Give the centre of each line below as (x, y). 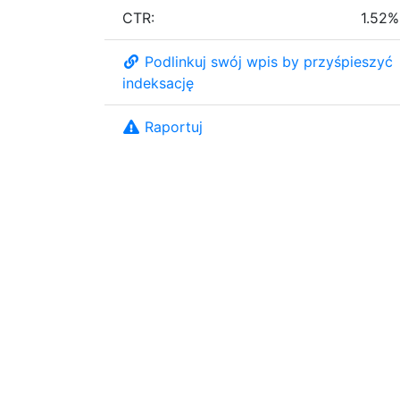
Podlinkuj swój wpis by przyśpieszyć (269, 61)
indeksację (158, 83)
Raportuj (174, 126)
